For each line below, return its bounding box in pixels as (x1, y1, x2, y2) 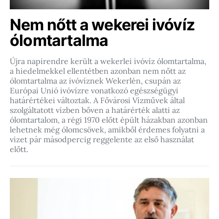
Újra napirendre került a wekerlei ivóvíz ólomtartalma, (10, 56, 206, 66)
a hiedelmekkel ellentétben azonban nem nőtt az (10, 66, 186, 76)
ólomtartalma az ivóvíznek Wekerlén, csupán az (10, 76, 181, 86)
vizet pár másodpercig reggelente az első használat (10, 134, 194, 144)
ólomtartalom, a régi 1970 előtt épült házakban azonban (10, 115, 208, 125)
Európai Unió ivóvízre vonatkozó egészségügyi (10, 86, 178, 95)
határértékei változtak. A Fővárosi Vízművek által (10, 95, 185, 105)
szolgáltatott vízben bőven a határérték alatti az (10, 105, 180, 115)
